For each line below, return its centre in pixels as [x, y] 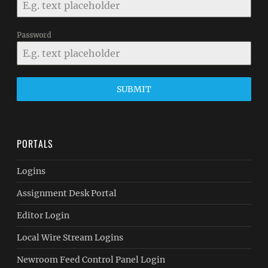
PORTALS [35, 144]
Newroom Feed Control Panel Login [91, 260]
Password [34, 35]
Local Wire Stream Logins [70, 237]
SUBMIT [134, 89]
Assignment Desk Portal [67, 193]
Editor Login [43, 215]
